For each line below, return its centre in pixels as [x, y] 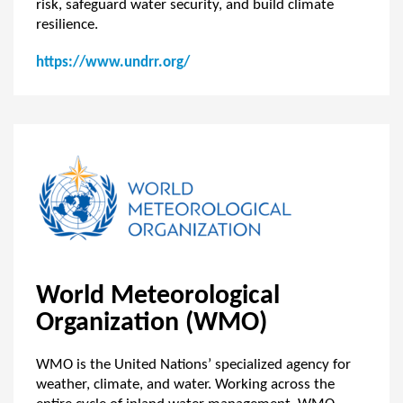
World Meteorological [158, 296]
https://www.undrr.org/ [113, 63]
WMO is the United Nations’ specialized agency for [193, 365]
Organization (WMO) [152, 323]
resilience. [67, 25]
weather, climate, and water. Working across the [185, 385]
